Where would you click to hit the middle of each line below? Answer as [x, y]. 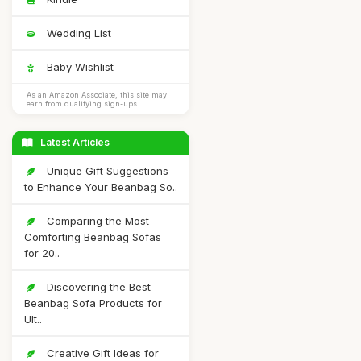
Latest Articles [74, 142]
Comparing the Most [96, 221]
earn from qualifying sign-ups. [83, 104]
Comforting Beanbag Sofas [93, 237]
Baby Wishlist [79, 67]
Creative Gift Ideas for [101, 353]
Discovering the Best [97, 287]
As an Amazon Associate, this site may [97, 95]
